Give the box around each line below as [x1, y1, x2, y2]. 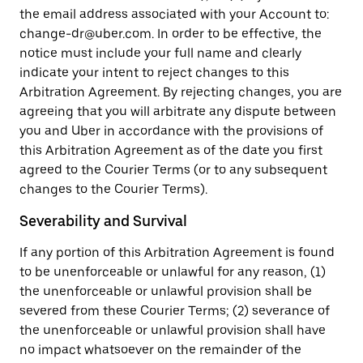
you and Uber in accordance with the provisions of [19, 123, 323, 139]
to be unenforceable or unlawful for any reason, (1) [19, 264, 326, 280]
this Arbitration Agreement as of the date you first [19, 143, 322, 158]
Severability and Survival [19, 212, 187, 229]
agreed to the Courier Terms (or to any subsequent [19, 162, 327, 177]
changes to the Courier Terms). [19, 181, 207, 197]
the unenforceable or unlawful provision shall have [19, 322, 326, 338]
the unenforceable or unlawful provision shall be [19, 284, 312, 299]
